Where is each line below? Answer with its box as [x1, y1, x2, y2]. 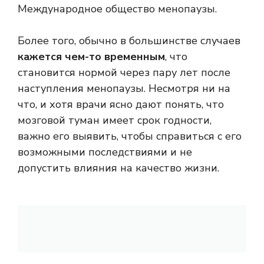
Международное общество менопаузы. [18, 2, 217, 16]
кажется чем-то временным [18, 49, 165, 64]
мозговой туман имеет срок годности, [18, 113, 212, 128]
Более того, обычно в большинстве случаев [18, 34, 240, 48]
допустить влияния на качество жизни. [18, 161, 219, 176]
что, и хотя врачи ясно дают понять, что [18, 97, 224, 112]
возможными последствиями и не [18, 145, 192, 160]
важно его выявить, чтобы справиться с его [18, 129, 242, 144]
